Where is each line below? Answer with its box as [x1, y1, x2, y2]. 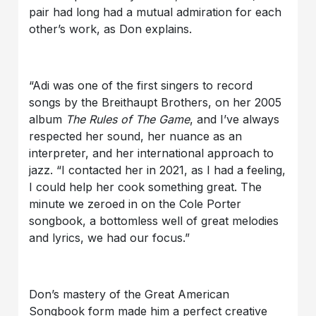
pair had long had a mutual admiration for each [29, 4, 282, 19]
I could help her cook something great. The [29, 179, 262, 194]
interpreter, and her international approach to [29, 145, 274, 160]
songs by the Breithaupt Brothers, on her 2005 [29, 95, 282, 109]
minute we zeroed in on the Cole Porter [29, 196, 242, 211]
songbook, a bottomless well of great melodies [29, 213, 279, 228]
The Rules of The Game [66, 111, 190, 126]
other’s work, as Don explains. [29, 21, 193, 36]
